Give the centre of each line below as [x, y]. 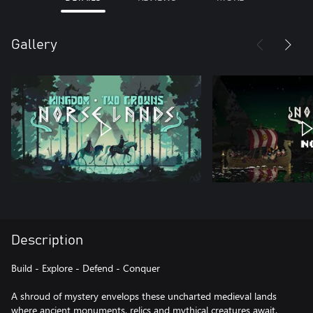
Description [47, 240]
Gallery [34, 45]
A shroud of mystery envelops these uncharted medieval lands [144, 296]
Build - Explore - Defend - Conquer [86, 268]
